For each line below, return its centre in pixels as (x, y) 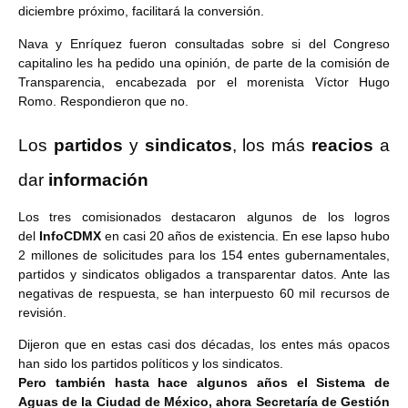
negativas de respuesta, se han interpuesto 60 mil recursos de (204, 293)
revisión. (42, 312)
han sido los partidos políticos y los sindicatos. (151, 364)
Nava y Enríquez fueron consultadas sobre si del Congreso (204, 43)
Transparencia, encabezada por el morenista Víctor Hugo (204, 82)
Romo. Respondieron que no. (103, 101)
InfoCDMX (72, 235)
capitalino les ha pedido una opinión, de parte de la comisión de (204, 62)
